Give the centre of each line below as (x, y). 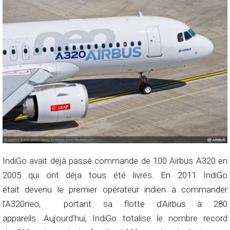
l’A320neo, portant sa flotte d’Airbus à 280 (115, 204)
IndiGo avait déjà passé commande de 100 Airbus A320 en (115, 160)
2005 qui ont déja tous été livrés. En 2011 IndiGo (115, 175)
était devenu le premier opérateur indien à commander (115, 189)
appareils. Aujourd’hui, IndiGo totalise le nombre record (115, 218)
